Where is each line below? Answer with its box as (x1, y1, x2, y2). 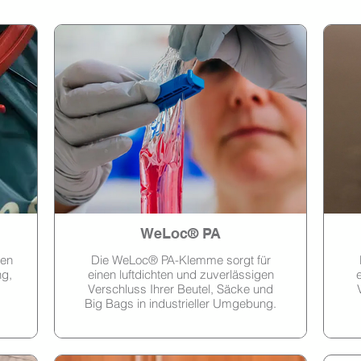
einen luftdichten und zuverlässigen (87, 266, 274, 282)
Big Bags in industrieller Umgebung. (85, 295, 276, 311)
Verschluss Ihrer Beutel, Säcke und (88, 280, 273, 297)
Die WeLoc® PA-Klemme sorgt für (90, 251, 271, 268)
